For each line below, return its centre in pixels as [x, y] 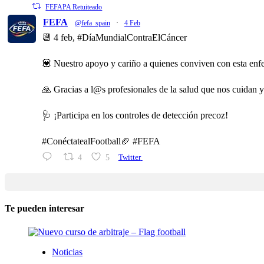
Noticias [67, 252]
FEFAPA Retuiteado [74, 7]
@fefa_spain [93, 23]
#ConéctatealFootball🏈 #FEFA [101, 141]
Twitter [129, 157]
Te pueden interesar [44, 209]
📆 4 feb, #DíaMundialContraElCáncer [114, 37]
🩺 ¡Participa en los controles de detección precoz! [135, 115]
